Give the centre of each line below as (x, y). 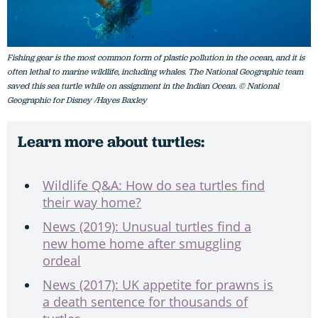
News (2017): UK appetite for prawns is (158, 284)
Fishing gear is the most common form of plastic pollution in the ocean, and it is (156, 57)
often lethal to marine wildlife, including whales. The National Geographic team (155, 71)
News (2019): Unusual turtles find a (147, 226)
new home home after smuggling (142, 243)
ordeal (62, 260)
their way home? (92, 202)
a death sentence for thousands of (145, 301)
